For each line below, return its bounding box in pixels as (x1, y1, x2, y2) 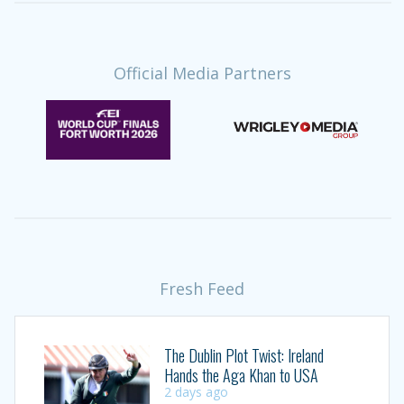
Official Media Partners (113, 62, 291, 84)
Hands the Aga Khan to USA (163, 363, 318, 387)
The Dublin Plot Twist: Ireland (163, 343, 324, 367)
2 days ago (163, 382, 228, 400)
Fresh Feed (160, 277, 244, 299)
